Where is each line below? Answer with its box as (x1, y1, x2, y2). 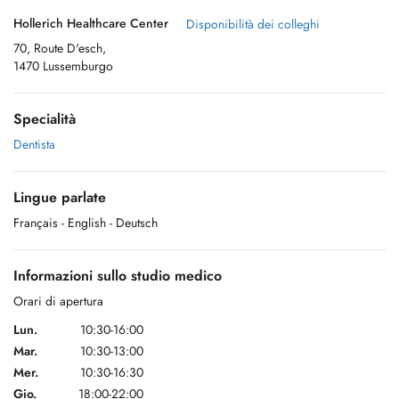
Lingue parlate (13, 187, 106, 208)
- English (61, 214, 106, 232)
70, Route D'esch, (13, 39, 106, 57)
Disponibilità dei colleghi (186, 15, 320, 33)
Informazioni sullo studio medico (13, 265, 222, 286)
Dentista (13, 135, 55, 153)
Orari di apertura (13, 292, 103, 310)
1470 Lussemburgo (13, 57, 113, 75)
